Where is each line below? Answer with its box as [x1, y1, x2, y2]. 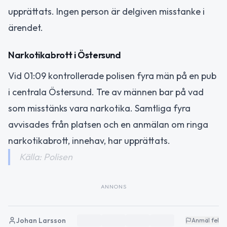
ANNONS [100, 183, 127, 191]
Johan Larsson [16, 216, 66, 225]
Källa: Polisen [19, 151, 72, 163]
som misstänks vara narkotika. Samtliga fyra [8, 102, 191, 115]
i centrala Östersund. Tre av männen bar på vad [8, 86, 204, 98]
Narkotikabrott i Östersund [8, 49, 121, 61]
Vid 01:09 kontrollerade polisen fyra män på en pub [8, 70, 216, 82]
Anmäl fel [192, 216, 219, 224]
